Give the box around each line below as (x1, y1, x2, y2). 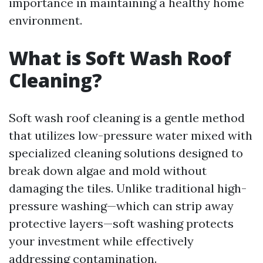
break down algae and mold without (9, 163, 207, 178)
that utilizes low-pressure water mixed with (9, 128, 252, 143)
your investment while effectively (9, 234, 194, 248)
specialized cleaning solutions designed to (9, 146, 243, 160)
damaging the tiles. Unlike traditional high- (9, 181, 247, 195)
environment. (9, 13, 82, 28)
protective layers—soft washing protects (9, 216, 234, 231)
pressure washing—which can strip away (9, 198, 234, 213)
